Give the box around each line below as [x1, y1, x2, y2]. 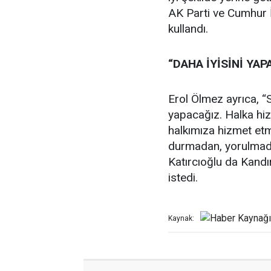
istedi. [168, 171, 198, 184]
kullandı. [168, 22, 208, 36]
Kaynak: [168, 214, 194, 223]
